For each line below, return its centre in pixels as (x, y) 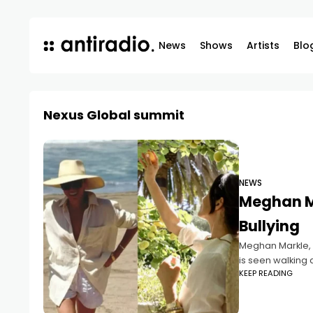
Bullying (269, 226)
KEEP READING (266, 273)
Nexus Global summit (114, 115)
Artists (263, 45)
